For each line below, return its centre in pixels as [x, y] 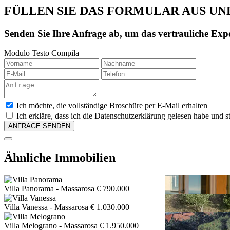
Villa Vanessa [26, 207]
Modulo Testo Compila [42, 53]
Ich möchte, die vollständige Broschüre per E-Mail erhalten [112, 106]
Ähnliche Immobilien [60, 158]
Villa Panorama [29, 189]
